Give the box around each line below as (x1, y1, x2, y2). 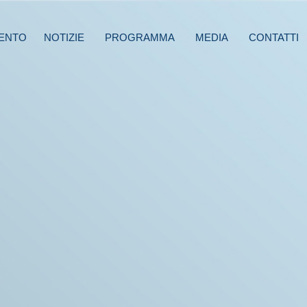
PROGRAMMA (105, 32, 175, 44)
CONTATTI (249, 32, 299, 44)
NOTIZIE (44, 32, 84, 44)
